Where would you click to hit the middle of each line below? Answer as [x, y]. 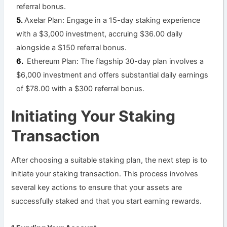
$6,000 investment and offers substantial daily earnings [112, 75]
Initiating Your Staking [93, 116]
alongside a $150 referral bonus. [73, 47]
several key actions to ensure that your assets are [97, 188]
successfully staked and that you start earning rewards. [107, 201]
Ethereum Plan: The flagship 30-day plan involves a [115, 61]
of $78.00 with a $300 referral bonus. [82, 88]
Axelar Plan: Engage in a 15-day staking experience [112, 20]
